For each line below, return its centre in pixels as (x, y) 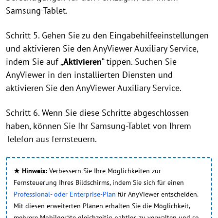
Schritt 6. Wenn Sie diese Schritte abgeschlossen (97, 113)
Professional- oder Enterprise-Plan (65, 194)
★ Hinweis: (30, 171)
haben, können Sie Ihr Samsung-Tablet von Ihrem (99, 126)
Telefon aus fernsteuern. (51, 139)
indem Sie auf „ (35, 62)
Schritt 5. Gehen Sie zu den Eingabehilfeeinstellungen (107, 35)
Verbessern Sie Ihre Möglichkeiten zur (104, 171)
